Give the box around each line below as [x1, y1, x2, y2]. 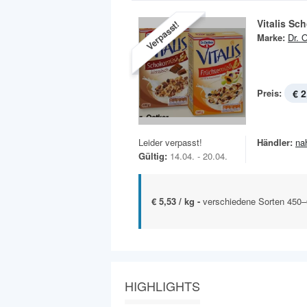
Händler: [257, 136, 293, 149]
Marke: [257, 31, 285, 45]
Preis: [257, 86, 282, 100]
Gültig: [138, 149, 167, 163]
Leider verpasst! [138, 136, 202, 149]
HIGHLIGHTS [125, 277, 200, 295]
